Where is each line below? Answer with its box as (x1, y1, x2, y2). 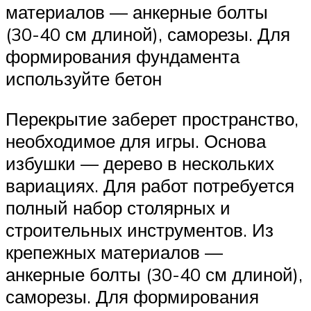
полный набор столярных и (6, 196, 230, 219)
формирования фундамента (6, 45, 239, 68)
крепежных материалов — (6, 240, 223, 263)
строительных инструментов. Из (6, 218, 274, 241)
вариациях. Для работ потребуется (6, 174, 294, 196)
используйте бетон (6, 67, 162, 90)
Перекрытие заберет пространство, (6, 107, 299, 130)
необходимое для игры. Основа (6, 129, 266, 152)
